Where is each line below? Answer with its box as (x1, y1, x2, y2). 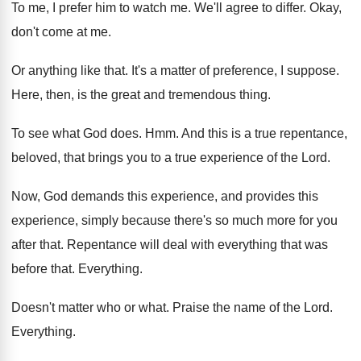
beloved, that (11, 151, 85, 164)
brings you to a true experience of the (88, 151, 298, 164)
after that (11, 238, 60, 251)
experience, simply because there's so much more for (11, 214, 313, 227)
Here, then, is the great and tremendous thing (11, 88, 268, 102)
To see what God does (11, 127, 139, 140)
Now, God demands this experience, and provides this (11, 189, 318, 203)
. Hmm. (139, 127, 181, 140)
